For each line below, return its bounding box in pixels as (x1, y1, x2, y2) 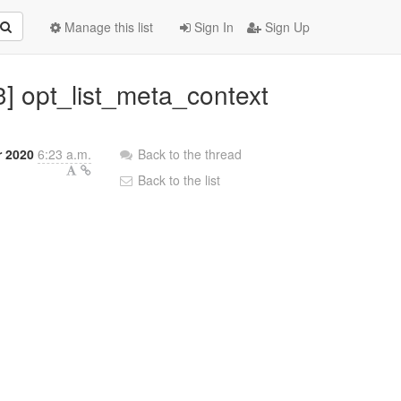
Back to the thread (138, 145, 243, 163)
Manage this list (61, 18, 153, 36)
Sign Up (261, 18, 310, 36)
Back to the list (134, 171, 221, 189)
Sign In (191, 18, 234, 36)
